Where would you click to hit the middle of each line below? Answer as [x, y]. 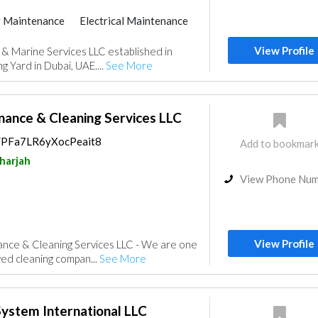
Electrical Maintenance [133, 21]
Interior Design [132, 52]
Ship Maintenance [86, 36]
